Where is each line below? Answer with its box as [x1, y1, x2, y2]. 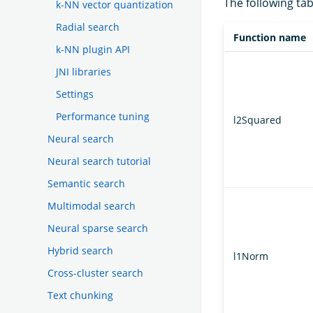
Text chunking [48, 288, 113, 302]
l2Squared [233, 113, 282, 127]
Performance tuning [56, 109, 150, 123]
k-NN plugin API [56, 42, 130, 56]
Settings [56, 87, 94, 101]
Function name [233, 31, 306, 45]
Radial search [56, 20, 119, 34]
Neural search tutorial [48, 154, 151, 168]
